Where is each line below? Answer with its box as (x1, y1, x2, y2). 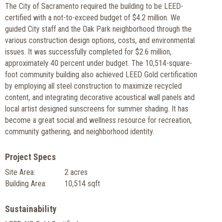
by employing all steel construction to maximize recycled (5, 81, 182, 91)
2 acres (64, 167, 88, 177)
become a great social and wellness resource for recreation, (5, 115, 192, 125)
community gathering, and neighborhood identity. (5, 126, 154, 136)
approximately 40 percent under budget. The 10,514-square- (5, 58, 192, 68)
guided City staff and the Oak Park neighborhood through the (5, 24, 192, 34)
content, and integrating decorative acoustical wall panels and (5, 92, 195, 102)
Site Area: (5, 167, 35, 177)
